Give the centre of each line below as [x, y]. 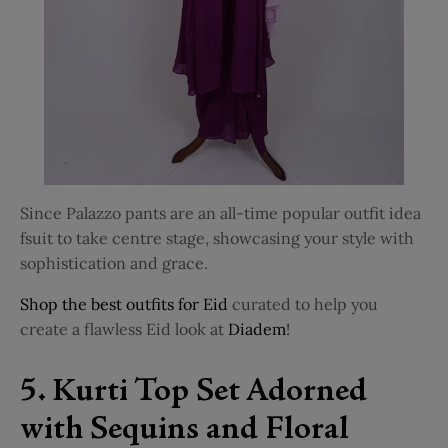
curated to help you [305, 303]
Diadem [257, 328]
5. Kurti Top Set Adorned [193, 392]
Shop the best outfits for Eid [124, 303]
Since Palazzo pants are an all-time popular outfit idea [220, 212]
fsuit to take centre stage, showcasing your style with [217, 237]
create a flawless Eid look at [122, 328]
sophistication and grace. [114, 262]
